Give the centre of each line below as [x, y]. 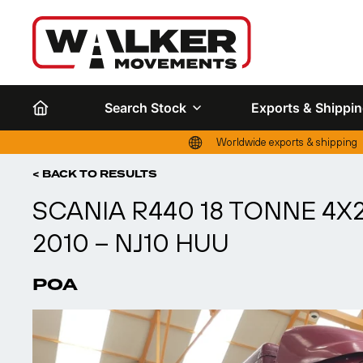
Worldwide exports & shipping [286, 142]
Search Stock [145, 108]
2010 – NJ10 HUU [131, 243]
